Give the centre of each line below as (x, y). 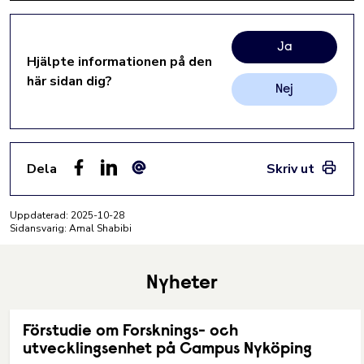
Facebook (97, 184)
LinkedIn (123, 184)
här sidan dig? (69, 81)
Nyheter (182, 284)
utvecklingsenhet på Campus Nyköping (167, 349)
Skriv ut (290, 169)
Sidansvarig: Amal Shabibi (71, 228)
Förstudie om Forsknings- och (130, 331)
